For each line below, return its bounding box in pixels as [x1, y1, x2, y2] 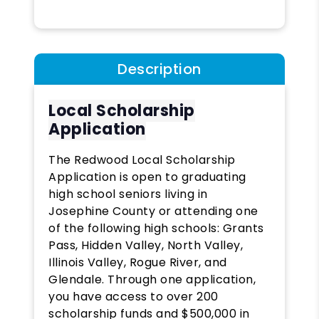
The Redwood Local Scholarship [48, 151, 236, 168]
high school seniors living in [48, 185, 208, 202]
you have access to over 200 [48, 288, 219, 305]
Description [117, 58, 202, 79]
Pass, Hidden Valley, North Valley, [48, 236, 243, 253]
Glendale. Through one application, [48, 271, 256, 288]
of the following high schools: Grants [48, 219, 264, 236]
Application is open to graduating [48, 168, 246, 185]
